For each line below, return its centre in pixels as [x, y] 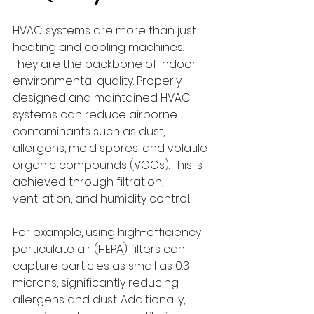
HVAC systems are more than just [106, 30]
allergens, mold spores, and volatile [111, 148]
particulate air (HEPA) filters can [100, 249]
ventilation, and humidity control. [101, 199]
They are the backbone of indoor [106, 64]
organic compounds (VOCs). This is [109, 165]
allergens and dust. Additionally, [100, 300]
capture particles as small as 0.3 [102, 266]
